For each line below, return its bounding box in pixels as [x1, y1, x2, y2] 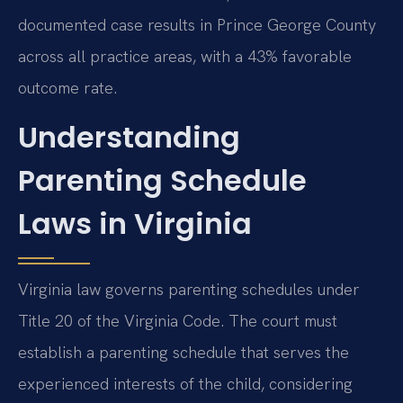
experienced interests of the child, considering [18, 372, 353, 394]
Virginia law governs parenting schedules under [18, 278, 360, 300]
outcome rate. [18, 76, 117, 98]
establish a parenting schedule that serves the [18, 341, 349, 363]
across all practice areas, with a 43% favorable [18, 45, 352, 67]
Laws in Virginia [18, 202, 252, 244]
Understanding [18, 116, 240, 157]
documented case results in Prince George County [18, 13, 376, 35]
